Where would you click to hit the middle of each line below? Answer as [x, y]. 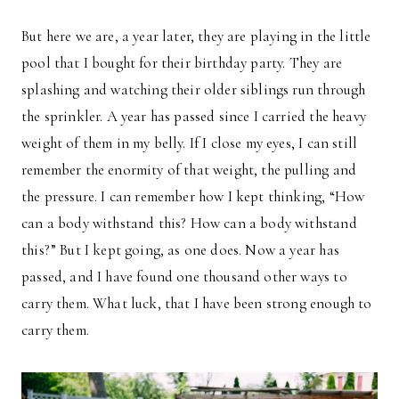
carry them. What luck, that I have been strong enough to [197, 303]
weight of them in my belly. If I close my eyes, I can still [190, 143]
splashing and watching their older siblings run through [194, 90]
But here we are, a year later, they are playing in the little [196, 36]
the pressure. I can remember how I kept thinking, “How [193, 196]
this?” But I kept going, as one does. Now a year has [180, 250]
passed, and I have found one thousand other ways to [184, 277]
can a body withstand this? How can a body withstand [189, 223]
